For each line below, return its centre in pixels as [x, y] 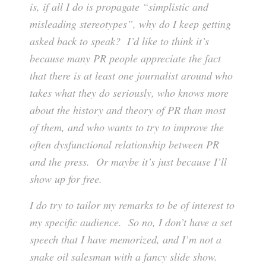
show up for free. [66, 179]
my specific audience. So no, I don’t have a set [131, 222]
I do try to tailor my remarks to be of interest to [132, 205]
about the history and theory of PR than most [128, 110]
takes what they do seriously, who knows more [129, 93]
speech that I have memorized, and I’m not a [126, 240]
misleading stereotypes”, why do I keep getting [130, 24]
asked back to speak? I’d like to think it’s [119, 41]
